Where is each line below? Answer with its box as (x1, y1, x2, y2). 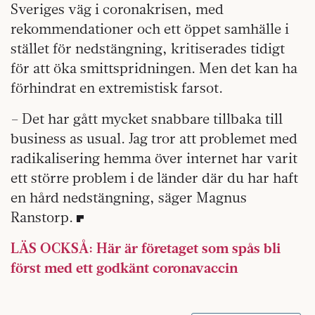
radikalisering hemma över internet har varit (11, 148, 297, 167)
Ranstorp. (11, 207, 73, 226)
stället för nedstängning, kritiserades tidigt (11, 39, 285, 57)
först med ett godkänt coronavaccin (11, 258, 238, 276)
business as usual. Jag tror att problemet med (11, 129, 297, 147)
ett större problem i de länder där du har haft (11, 168, 298, 186)
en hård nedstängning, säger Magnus (11, 188, 247, 206)
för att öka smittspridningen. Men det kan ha (11, 58, 297, 77)
